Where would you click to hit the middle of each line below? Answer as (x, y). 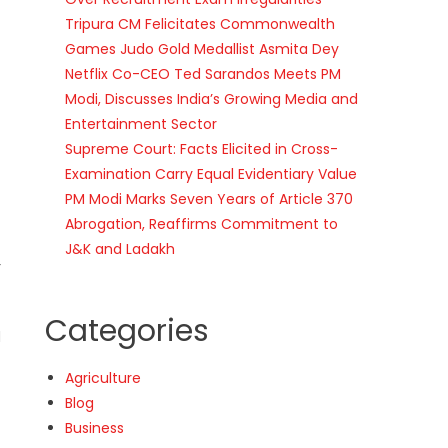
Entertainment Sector (141, 123)
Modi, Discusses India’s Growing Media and (212, 98)
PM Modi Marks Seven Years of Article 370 (209, 198)
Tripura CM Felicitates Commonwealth (200, 23)
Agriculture (103, 377)
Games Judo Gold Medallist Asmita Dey (202, 48)
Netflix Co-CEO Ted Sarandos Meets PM (203, 73)
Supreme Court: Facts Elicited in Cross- (202, 148)
